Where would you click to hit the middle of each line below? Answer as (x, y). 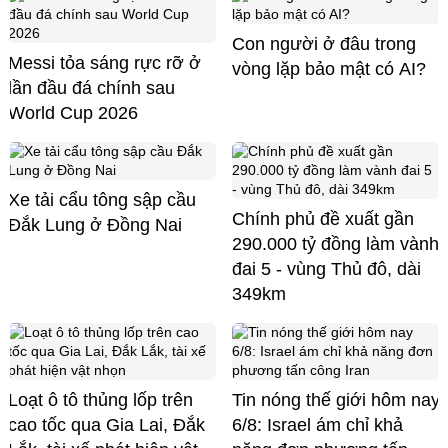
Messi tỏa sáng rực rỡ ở (104, 62)
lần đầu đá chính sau (91, 87)
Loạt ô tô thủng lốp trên (100, 399)
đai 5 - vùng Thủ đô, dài (326, 268)
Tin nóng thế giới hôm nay (336, 399)
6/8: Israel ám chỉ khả (317, 424)
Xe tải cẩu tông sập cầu (102, 199)
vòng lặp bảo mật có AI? (329, 68)
